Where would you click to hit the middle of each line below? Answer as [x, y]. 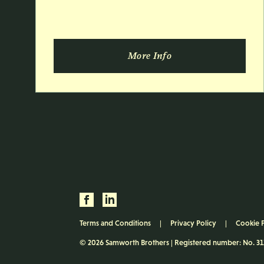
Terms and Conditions [115, 223]
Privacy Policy [193, 223]
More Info [150, 56]
